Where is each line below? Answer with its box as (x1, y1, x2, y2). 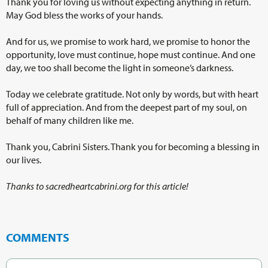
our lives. (6, 153, 41, 166)
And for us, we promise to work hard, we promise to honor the (6, 35, 250, 47)
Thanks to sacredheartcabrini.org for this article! (6, 179, 188, 192)
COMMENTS (6, 229, 69, 245)
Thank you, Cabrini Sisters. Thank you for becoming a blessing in (6, 140, 260, 153)
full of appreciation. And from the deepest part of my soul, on (6, 100, 247, 113)
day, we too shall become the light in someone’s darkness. (6, 61, 233, 74)
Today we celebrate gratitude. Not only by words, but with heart (6, 87, 258, 100)
